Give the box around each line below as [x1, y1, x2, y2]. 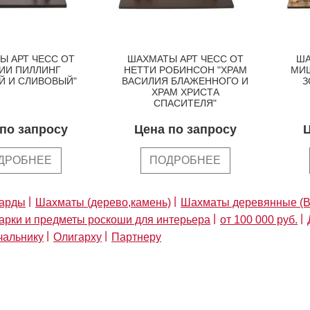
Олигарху [53, 230, 102, 243]
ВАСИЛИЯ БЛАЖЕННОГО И [122, 75, 248, 86]
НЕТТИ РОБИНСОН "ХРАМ [123, 64, 247, 75]
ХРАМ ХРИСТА [151, 86, 219, 98]
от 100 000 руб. [220, 213, 298, 226]
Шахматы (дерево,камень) [35, 196, 171, 208]
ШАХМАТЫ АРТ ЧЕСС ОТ [127, 53, 244, 64]
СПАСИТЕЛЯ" [154, 97, 217, 109]
